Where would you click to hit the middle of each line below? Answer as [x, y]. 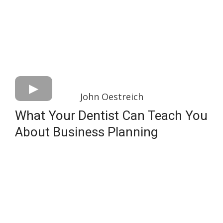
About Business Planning [86, 132]
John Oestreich [111, 96]
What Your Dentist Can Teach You [111, 115]
